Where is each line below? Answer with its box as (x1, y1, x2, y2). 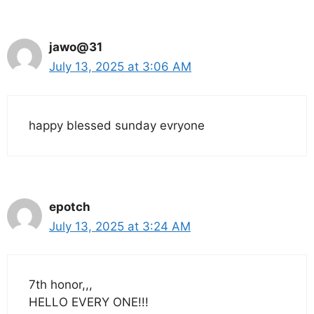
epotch (49, 199, 90, 214)
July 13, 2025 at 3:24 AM (49, 219, 191, 233)
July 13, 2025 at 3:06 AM (49, 60, 191, 74)
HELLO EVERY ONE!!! (29, 295, 149, 310)
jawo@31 (49, 40, 102, 55)
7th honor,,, (29, 278, 93, 292)
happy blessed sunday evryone (29, 118, 205, 132)
